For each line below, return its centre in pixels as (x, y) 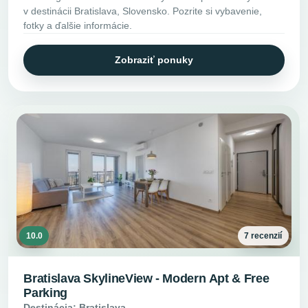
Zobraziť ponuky (154, 60)
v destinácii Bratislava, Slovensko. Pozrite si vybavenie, (143, 11)
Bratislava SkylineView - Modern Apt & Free (146, 279)
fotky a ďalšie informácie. (78, 25)
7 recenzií (263, 235)
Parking (45, 293)
